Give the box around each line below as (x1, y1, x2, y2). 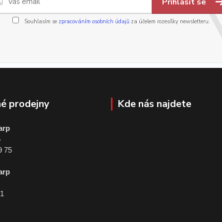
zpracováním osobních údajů (58, 18, 129, 25)
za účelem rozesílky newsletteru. (129, 18, 210, 25)
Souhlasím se (22, 18, 58, 25)
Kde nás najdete (117, 97, 191, 111)
